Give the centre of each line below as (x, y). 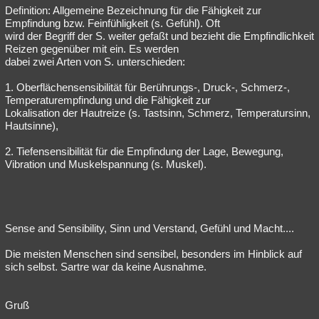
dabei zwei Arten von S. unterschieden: (95, 62)
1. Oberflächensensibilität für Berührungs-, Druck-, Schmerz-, (147, 87)
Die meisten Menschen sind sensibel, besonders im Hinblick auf (153, 254)
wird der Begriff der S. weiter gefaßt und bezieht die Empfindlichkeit (159, 36)
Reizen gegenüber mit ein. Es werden (92, 49)
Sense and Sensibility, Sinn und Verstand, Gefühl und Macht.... (150, 228)
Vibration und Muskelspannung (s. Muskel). (106, 164)
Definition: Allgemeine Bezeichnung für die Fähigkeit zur (133, 10)
